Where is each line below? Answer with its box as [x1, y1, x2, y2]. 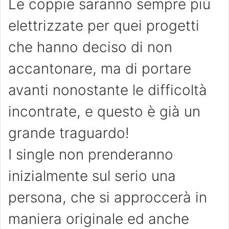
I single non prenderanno [8, 146, 173, 164]
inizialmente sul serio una [8, 167, 176, 185]
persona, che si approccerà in [8, 189, 207, 207]
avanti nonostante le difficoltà [8, 81, 207, 99]
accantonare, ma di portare [8, 60, 191, 78]
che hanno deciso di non [8, 38, 172, 56]
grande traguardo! [8, 124, 129, 142]
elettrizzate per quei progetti [8, 17, 199, 35]
